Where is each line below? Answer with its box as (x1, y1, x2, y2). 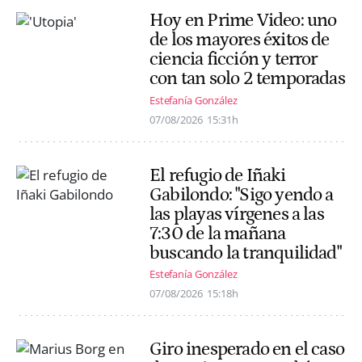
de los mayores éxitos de (149, 29, 330, 51)
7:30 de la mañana (149, 222, 286, 244)
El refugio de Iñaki (149, 164, 285, 186)
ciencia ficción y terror (149, 48, 318, 70)
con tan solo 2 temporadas (149, 68, 345, 90)
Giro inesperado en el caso (149, 338, 345, 360)
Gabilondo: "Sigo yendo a (149, 183, 334, 205)
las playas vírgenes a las (149, 203, 324, 225)
